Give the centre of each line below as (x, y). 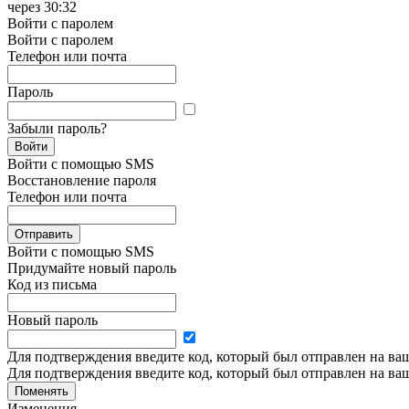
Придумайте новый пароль (92, 267)
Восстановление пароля (82, 180)
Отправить (44, 234)
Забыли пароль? (57, 128)
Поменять (42, 391)
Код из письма (52, 284)
